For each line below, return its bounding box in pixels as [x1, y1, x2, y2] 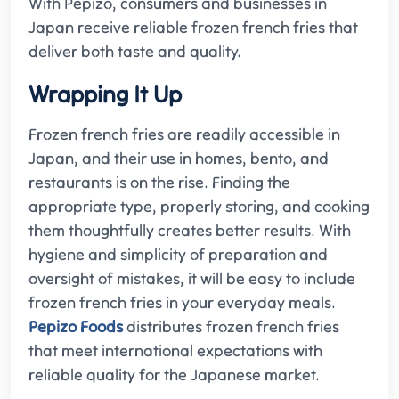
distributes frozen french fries [123, 316, 339, 338]
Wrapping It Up [28, 79, 182, 110]
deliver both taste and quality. [28, 41, 241, 62]
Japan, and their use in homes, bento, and [28, 148, 329, 169]
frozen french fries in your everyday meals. [28, 292, 336, 313]
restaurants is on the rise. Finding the [28, 172, 290, 193]
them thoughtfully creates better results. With [28, 220, 351, 241]
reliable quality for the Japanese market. [28, 364, 320, 386]
